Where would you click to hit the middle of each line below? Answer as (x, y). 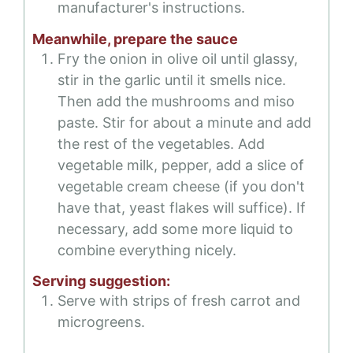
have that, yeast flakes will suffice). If (182, 207)
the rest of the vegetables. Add (161, 143)
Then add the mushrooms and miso (176, 101)
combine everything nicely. (147, 250)
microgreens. (101, 321)
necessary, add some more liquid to (175, 229)
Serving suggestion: (101, 281)
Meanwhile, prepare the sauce (135, 39)
